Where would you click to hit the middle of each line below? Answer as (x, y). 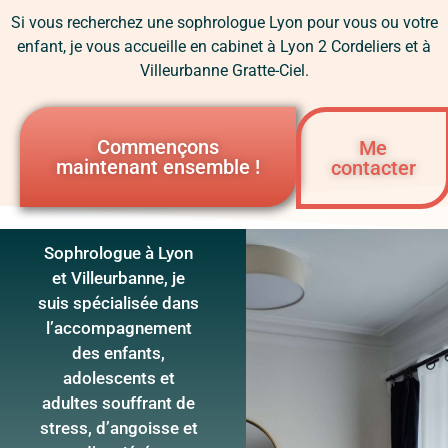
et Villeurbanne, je (119, 278)
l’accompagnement (118, 328)
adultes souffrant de (119, 403)
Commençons (157, 147)
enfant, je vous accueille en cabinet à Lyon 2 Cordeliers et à (224, 46)
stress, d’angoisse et (118, 428)
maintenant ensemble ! (157, 167)
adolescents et (118, 378)
